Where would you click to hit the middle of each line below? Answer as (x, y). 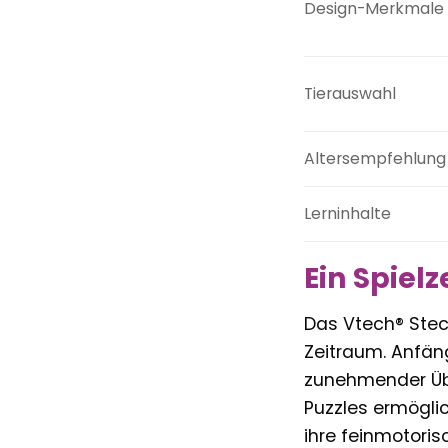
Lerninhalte (347, 214)
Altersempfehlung (374, 159)
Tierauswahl (349, 94)
